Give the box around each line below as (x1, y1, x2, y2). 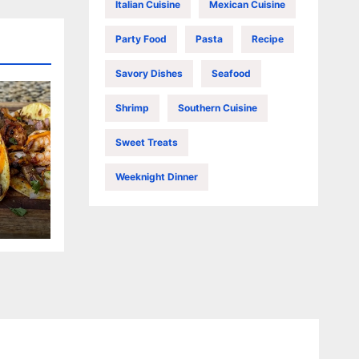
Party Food (115, 32, 167, 45)
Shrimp (115, 101, 149, 114)
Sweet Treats (115, 135, 178, 148)
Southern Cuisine (177, 101, 257, 114)
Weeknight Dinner (115, 170, 198, 183)
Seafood (211, 67, 251, 79)
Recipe (251, 32, 284, 45)
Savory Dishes (115, 67, 183, 79)
